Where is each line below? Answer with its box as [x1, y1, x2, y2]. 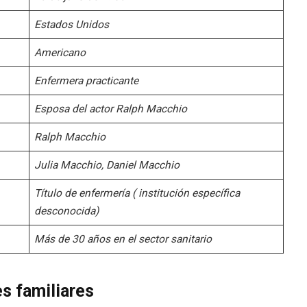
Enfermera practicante [34, 75, 139, 88]
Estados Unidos [34, 19, 110, 32]
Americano [34, 47, 86, 60]
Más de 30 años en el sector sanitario [34, 233, 212, 246]
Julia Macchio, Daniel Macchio [34, 159, 180, 172]
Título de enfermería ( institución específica [34, 187, 241, 200]
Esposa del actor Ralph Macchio [34, 103, 188, 116]
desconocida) [34, 205, 99, 218]
